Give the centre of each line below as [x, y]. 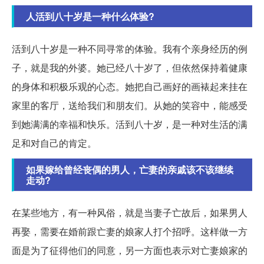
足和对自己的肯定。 [54, 143]
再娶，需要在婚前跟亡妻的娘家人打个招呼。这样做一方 [130, 232]
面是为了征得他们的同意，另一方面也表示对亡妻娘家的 [130, 250]
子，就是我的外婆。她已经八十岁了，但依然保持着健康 [130, 68]
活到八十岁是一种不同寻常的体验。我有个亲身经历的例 [130, 49]
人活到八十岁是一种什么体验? [90, 16]
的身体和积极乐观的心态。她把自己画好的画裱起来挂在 [130, 87]
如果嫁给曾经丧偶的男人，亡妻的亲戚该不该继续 [130, 170]
